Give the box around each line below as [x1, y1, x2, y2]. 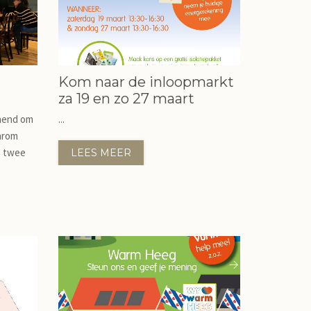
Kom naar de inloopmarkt [58, 74, 234, 90]
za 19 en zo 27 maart [58, 90, 194, 107]
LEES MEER [70, 146, 131, 159]
